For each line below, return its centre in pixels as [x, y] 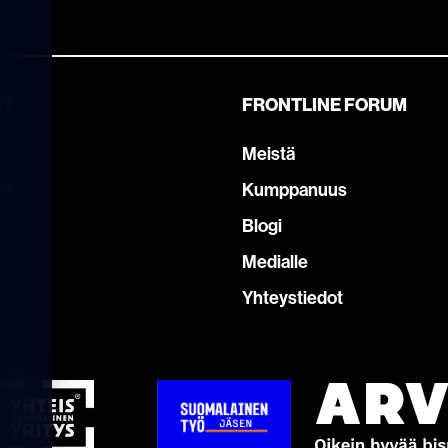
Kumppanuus [294, 189]
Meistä [268, 153]
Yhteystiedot [292, 297]
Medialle [275, 261]
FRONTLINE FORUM [324, 104]
